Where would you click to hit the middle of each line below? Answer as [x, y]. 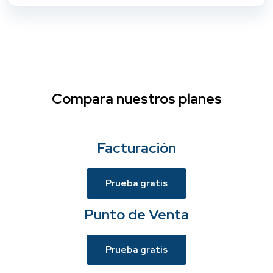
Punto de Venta [136, 214]
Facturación [136, 147]
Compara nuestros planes [136, 98]
